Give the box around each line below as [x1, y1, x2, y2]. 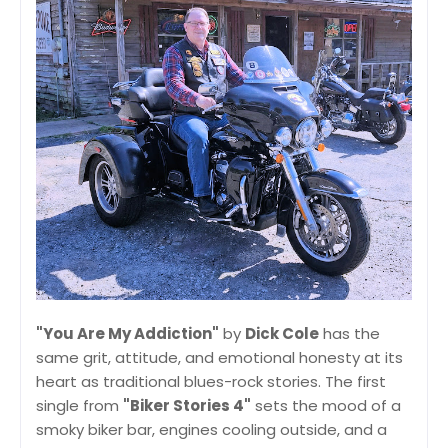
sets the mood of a [251, 394, 401, 416]
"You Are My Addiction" [36, 322, 219, 344]
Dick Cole [245, 322, 319, 344]
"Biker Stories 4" [123, 394, 251, 416]
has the [319, 322, 380, 344]
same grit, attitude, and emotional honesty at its [36, 346, 403, 368]
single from [36, 394, 123, 416]
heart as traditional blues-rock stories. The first [36, 370, 386, 392]
